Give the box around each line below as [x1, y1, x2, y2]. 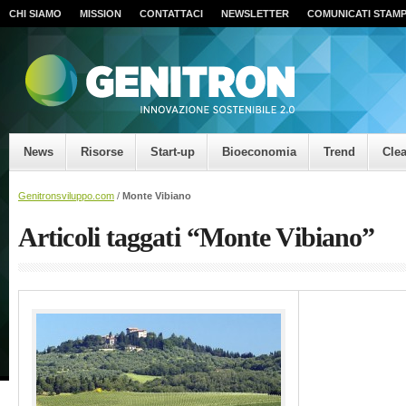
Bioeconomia [222, 145, 296, 159]
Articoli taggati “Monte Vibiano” [18, 222, 375, 252]
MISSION [80, 8, 121, 19]
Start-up [150, 145, 195, 159]
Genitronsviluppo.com [18, 190, 114, 201]
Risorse [81, 145, 123, 159]
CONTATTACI [140, 8, 203, 19]
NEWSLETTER [221, 8, 289, 19]
